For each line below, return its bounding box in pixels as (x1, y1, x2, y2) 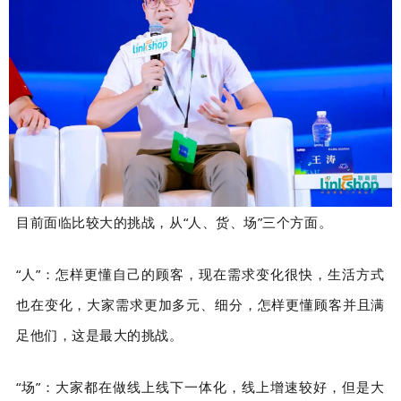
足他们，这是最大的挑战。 (16, 325, 183, 344)
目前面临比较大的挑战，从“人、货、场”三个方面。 (16, 212, 333, 231)
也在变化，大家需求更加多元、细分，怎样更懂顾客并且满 (16, 294, 385, 313)
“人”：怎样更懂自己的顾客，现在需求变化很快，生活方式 (16, 264, 385, 283)
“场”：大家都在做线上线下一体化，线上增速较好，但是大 (16, 377, 385, 396)
